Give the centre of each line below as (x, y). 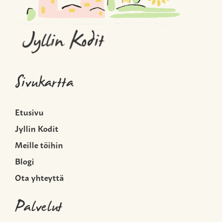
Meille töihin (39, 145)
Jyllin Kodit (37, 128)
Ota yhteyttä (39, 177)
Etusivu (29, 112)
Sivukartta (44, 84)
